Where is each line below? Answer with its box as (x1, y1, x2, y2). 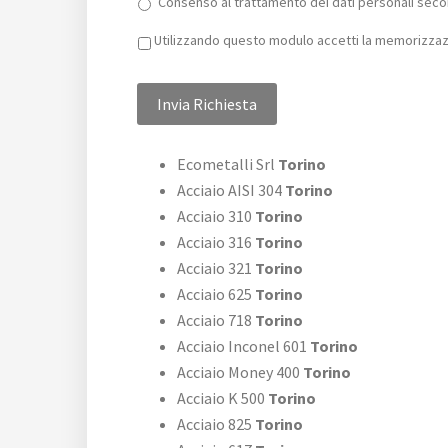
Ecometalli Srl (177, 154, 275, 175)
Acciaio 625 (177, 284, 252, 305)
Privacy (137, 28, 190, 49)
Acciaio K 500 (177, 388, 265, 409)
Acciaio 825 (177, 414, 252, 435)
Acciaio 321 (177, 258, 252, 279)
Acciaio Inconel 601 (177, 336, 307, 357)
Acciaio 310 (177, 206, 252, 227)
